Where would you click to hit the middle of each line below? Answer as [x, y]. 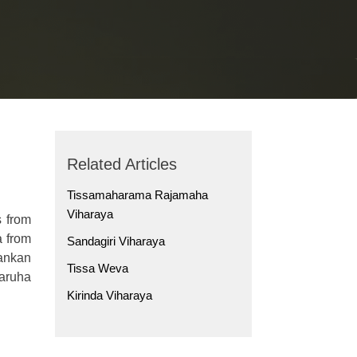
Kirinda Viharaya [109, 296]
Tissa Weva [97, 269]
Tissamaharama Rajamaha [137, 195]
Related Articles [122, 165]
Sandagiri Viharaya [116, 241]
